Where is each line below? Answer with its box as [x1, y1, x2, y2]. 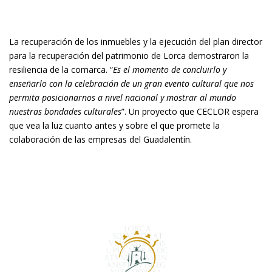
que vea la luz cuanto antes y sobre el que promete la [9, 120, 220, 131]
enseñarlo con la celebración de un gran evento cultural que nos [9, 78, 254, 89]
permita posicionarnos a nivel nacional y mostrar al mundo [9, 92, 236, 103]
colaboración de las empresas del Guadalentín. [9, 134, 192, 145]
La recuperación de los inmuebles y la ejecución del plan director [9, 36, 262, 47]
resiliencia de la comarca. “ [9, 64, 113, 75]
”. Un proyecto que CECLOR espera [121, 106, 259, 117]
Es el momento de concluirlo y [113, 64, 226, 75]
